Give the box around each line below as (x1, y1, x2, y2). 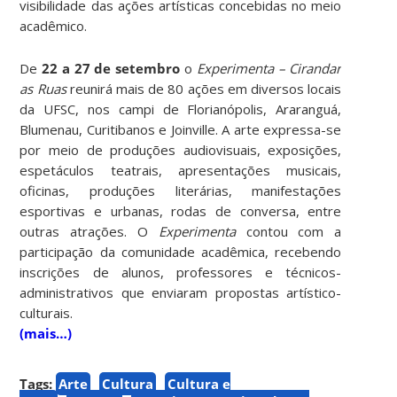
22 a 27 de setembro (42, 58, 181, 77)
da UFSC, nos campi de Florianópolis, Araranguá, (19, 99, 342, 118)
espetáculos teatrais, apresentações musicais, (19, 160, 342, 179)
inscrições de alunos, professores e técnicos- (19, 262, 342, 281)
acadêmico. (19, 16, 88, 35)
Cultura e (167, 374, 231, 393)
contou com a (235, 222, 342, 240)
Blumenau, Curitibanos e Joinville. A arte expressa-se (19, 120, 342, 138)
